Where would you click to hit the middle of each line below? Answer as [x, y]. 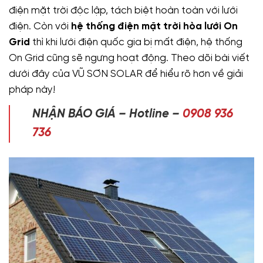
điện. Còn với [40, 26]
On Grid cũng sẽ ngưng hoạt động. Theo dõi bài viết [129, 58]
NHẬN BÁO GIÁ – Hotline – [108, 114]
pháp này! [32, 90]
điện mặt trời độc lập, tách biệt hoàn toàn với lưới [123, 10]
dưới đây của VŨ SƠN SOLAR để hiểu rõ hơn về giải [126, 74]
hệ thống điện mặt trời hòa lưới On [154, 26]
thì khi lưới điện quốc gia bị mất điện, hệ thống [136, 42]
